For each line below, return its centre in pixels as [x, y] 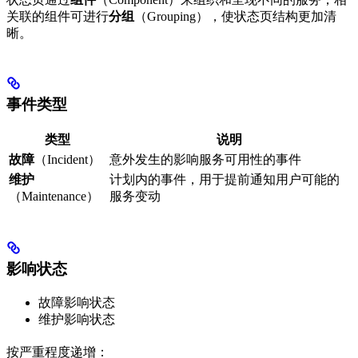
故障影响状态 [77, 302]
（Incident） [68, 160]
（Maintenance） [54, 197]
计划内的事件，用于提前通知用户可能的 [225, 180]
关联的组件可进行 [58, 16]
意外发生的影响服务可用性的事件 [205, 160]
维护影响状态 [77, 319]
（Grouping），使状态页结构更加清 [235, 16]
